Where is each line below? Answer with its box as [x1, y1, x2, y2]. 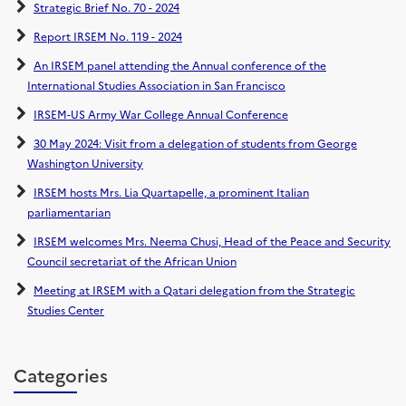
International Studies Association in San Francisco [27, 77, 285, 93]
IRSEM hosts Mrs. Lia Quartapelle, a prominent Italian [34, 184, 309, 200]
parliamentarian [27, 204, 111, 220]
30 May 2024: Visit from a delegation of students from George [34, 135, 357, 151]
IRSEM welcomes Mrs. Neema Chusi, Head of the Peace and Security [34, 233, 391, 249]
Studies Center [27, 302, 104, 318]
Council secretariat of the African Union [27, 253, 237, 269]
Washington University [27, 155, 143, 171]
